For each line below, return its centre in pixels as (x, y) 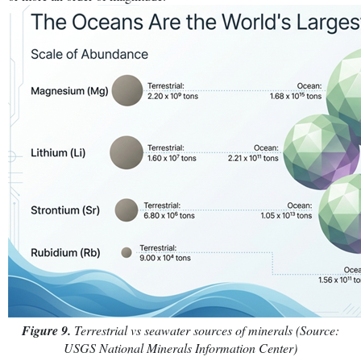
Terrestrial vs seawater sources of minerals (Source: (205, 330)
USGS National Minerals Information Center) (180, 347)
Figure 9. (46, 330)
